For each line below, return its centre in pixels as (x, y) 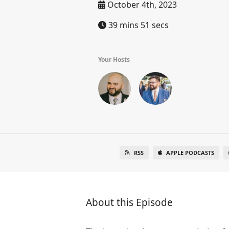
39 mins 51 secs (138, 25)
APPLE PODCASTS (190, 153)
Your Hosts (114, 60)
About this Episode (129, 202)
